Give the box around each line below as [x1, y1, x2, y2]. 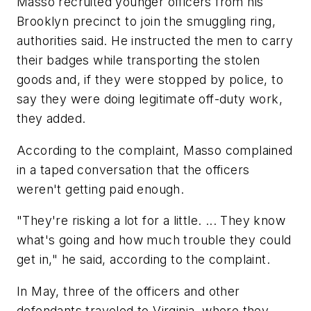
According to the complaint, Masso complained [17, 142, 293, 158]
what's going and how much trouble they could [17, 233, 292, 248]
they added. [17, 111, 86, 126]
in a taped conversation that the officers [17, 162, 250, 177]
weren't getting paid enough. [17, 181, 185, 196]
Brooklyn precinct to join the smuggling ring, [17, 14, 276, 29]
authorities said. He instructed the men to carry [17, 33, 294, 49]
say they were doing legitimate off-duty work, [17, 92, 283, 107]
